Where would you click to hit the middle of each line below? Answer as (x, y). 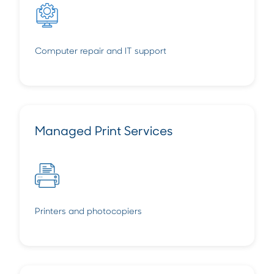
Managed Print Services (104, 132)
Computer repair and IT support (101, 51)
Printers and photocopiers (88, 212)
